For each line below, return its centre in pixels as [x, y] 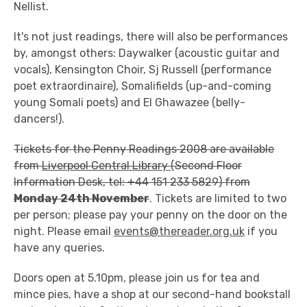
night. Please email [64, 231]
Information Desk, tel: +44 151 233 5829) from [132, 182]
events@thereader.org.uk [179, 231]
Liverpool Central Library [106, 165]
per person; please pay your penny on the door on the [150, 215]
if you [261, 231]
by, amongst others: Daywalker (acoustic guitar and [147, 53]
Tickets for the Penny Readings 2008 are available [144, 149]
